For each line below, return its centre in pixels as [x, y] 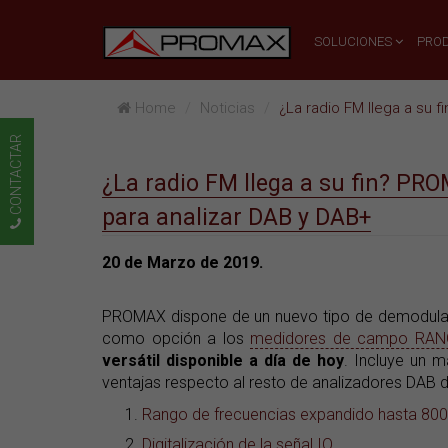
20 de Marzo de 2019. [182, 262]
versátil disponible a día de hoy [223, 360]
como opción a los [176, 338]
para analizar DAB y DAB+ [236, 217]
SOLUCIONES [354, 41]
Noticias [227, 108]
